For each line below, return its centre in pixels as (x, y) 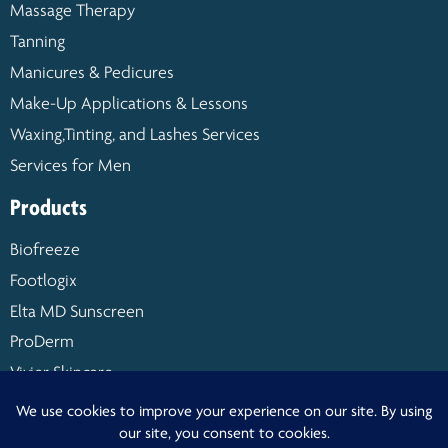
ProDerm (42, 343)
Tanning (37, 43)
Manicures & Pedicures (92, 74)
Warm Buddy (56, 405)
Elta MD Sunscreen (77, 313)
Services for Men (70, 167)
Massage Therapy (72, 12)
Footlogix (43, 282)
